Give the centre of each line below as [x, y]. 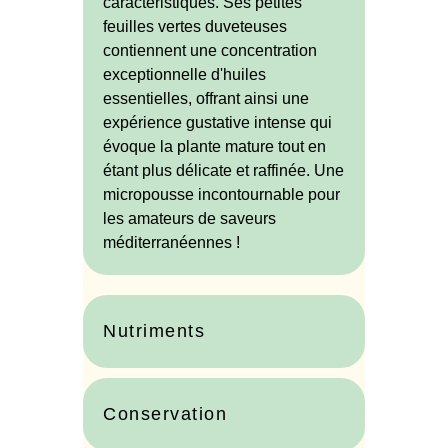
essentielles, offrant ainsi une [206, 99]
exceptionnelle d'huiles [184, 75]
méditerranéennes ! [171, 243]
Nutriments [154, 331]
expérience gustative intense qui [217, 123]
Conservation [165, 414]
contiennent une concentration [210, 51]
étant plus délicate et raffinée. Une [223, 171]
